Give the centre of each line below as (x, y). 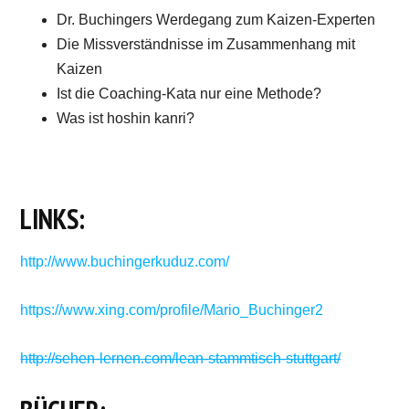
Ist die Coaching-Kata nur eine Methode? (189, 93)
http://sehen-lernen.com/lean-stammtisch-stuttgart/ (181, 358)
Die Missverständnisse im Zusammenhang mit (206, 44)
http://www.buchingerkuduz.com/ (125, 261)
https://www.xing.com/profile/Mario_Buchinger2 (172, 309)
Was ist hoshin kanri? (126, 118)
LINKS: (53, 218)
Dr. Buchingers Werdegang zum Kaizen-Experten (216, 19)
